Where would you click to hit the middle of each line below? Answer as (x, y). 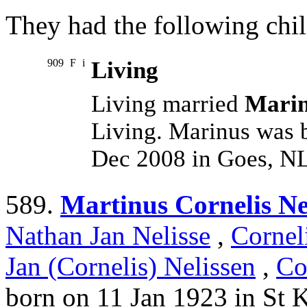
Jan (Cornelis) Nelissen (131, 267)
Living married (168, 104)
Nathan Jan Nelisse (108, 236)
